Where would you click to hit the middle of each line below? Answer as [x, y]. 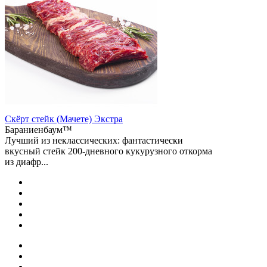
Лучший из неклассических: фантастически [94, 140]
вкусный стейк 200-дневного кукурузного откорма [108, 151]
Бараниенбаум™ [38, 129]
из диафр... [27, 162]
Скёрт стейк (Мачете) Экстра [64, 119]
